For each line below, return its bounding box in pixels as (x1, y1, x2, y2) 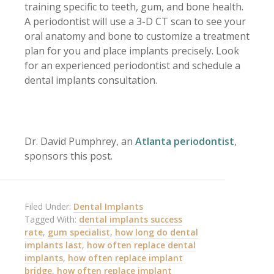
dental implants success (79, 213, 182, 225)
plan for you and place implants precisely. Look (24, 43, 239, 57)
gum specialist (48, 226, 110, 238)
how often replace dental (87, 239, 196, 251)
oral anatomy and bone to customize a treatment (24, 29, 250, 43)
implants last (24, 239, 82, 251)
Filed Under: (24, 200, 73, 212)
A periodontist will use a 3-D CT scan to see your (24, 14, 246, 28)
